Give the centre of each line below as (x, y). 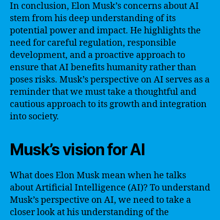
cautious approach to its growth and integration (108, 104)
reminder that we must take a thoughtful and (103, 92)
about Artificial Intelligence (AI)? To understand (110, 188)
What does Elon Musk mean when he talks (98, 175)
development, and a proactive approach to (97, 55)
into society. (34, 116)
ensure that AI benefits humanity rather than (103, 67)
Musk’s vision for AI (77, 149)
